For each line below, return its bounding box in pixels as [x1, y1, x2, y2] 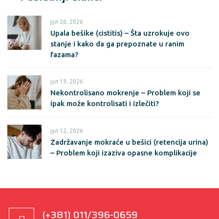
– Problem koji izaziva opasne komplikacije [50, 149, 197, 157]
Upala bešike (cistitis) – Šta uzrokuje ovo [50, 29, 190, 37]
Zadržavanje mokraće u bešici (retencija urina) [50, 138, 208, 146]
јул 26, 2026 [50, 19, 83, 25]
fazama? [50, 50, 78, 59]
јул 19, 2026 [50, 78, 83, 85]
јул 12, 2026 [50, 128, 83, 134]
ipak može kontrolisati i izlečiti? [50, 99, 159, 108]
